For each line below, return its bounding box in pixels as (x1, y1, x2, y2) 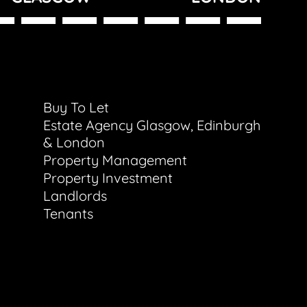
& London (42, 134, 105, 151)
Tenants (42, 205, 93, 223)
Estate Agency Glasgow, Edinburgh (42, 116, 260, 134)
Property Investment (42, 169, 173, 187)
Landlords (42, 187, 107, 205)
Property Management (42, 151, 187, 169)
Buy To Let (42, 99, 109, 116)
